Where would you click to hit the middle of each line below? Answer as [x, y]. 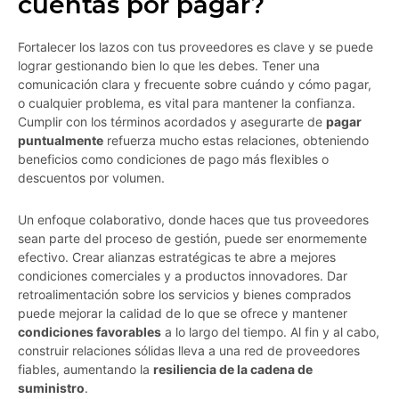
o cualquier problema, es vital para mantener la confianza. [187, 103]
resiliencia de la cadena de [233, 370]
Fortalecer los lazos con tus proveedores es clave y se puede [195, 47]
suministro [51, 388]
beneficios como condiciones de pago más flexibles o [173, 159]
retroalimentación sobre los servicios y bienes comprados [184, 295]
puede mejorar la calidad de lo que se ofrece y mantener [183, 313]
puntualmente [61, 141]
